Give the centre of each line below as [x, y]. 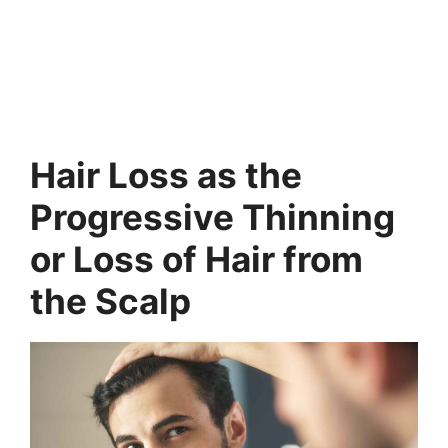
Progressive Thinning [212, 217]
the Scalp [110, 301]
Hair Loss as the [166, 175]
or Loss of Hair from [196, 259]
